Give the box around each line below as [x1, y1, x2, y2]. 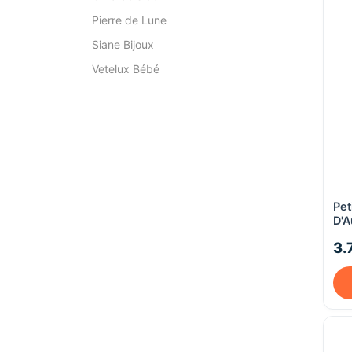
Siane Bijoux [92, 38, 154, 51]
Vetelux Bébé [92, 62, 159, 75]
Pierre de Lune [92, 13, 167, 27]
